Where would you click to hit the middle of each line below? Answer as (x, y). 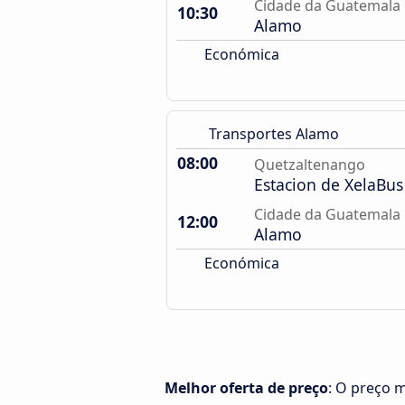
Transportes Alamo (274, 134)
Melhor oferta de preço (246, 388)
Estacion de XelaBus (329, 184)
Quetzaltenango (310, 165)
